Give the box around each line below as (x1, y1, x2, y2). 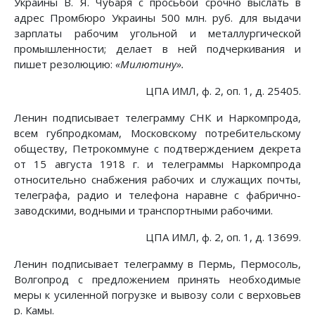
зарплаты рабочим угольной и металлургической (14, 26, 301, 41)
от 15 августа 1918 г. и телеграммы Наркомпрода (14, 157, 301, 172)
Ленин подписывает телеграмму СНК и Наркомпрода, (14, 110, 301, 125)
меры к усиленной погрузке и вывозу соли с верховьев (14, 288, 301, 302)
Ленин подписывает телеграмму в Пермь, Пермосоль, (14, 257, 301, 271)
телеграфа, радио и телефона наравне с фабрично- (14, 188, 301, 202)
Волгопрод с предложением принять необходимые (14, 272, 301, 287)
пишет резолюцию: (14, 57, 115, 72)
